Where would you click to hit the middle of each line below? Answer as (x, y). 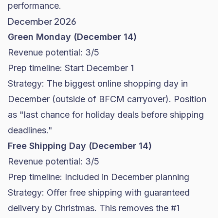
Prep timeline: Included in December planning (99, 177)
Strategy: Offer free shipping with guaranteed (99, 192)
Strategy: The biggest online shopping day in (98, 83)
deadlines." (30, 130)
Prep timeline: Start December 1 (71, 68)
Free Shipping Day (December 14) (80, 146)
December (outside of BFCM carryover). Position (107, 99)
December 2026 (42, 21)
